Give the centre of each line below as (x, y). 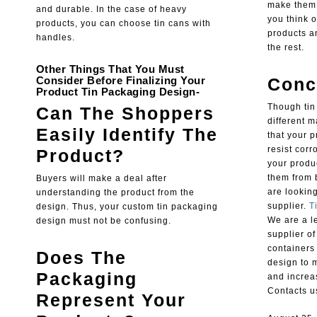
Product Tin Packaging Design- (118, 92)
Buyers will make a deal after (101, 179)
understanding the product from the (115, 193)
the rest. (286, 48)
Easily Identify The (127, 135)
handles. (55, 38)
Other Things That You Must (110, 69)
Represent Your (111, 300)
